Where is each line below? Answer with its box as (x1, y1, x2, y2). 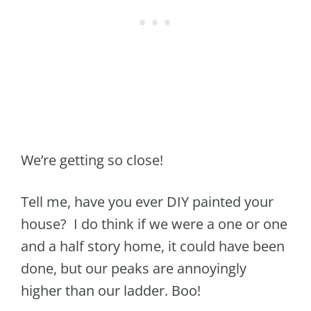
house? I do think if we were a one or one (21, 214, 287, 233)
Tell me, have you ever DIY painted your (21, 192, 274, 211)
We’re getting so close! (21, 150, 163, 169)
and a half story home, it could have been (21, 236, 285, 255)
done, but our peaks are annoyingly (21, 258, 246, 278)
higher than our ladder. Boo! (21, 280, 201, 300)
